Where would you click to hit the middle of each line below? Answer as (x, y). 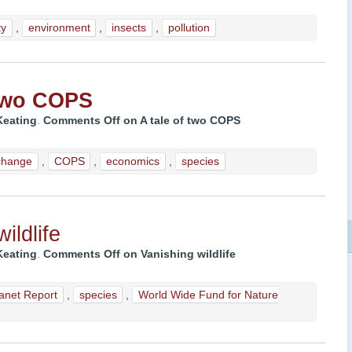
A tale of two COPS (190, 120)
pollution (189, 27)
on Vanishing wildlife (178, 254)
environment (59, 27)
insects (129, 27)
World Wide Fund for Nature (209, 295)
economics (133, 161)
